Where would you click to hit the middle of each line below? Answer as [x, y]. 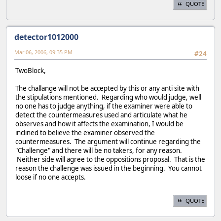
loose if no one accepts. [51, 177]
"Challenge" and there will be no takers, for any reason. [99, 151]
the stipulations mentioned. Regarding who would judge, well [108, 97]
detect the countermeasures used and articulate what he [101, 115]
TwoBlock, [31, 71]
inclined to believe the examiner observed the [85, 133]
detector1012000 [46, 37]
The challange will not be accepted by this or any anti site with [107, 89]
